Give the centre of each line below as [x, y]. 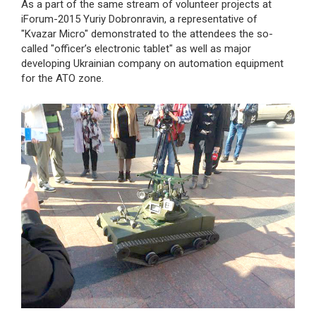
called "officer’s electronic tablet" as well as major [136, 49]
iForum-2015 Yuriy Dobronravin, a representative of [139, 19]
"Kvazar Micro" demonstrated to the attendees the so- [147, 34]
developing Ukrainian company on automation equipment [152, 63]
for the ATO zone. [62, 78]
